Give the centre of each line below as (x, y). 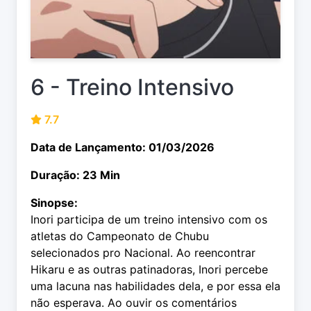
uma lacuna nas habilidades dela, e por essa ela (155, 286)
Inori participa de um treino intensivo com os (149, 220)
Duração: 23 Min (75, 175)
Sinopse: (54, 203)
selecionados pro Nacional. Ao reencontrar (143, 253)
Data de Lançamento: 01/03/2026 (123, 148)
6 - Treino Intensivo (132, 87)
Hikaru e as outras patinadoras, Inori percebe (149, 270)
